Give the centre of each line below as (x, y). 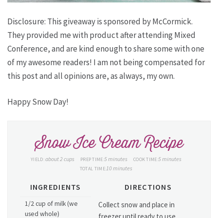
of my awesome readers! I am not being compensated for (106, 62)
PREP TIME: (92, 159)
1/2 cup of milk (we (51, 204)
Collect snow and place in (137, 205)
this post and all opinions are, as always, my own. (91, 76)
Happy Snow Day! (38, 102)
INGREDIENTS (55, 187)
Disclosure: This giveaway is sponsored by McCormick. (100, 21)
